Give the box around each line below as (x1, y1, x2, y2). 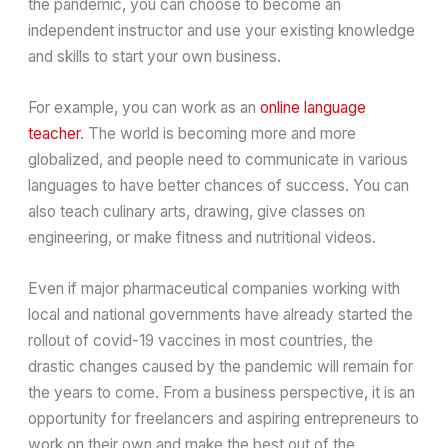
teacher (28, 124, 81, 144)
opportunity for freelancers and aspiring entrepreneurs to (28, 408, 420, 428)
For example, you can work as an (28, 98, 261, 118)
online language (260, 98, 367, 118)
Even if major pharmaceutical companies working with (28, 278, 401, 298)
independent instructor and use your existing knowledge (28, 21, 416, 41)
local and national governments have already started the (28, 304, 414, 324)
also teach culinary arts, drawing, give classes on (28, 202, 366, 222)
